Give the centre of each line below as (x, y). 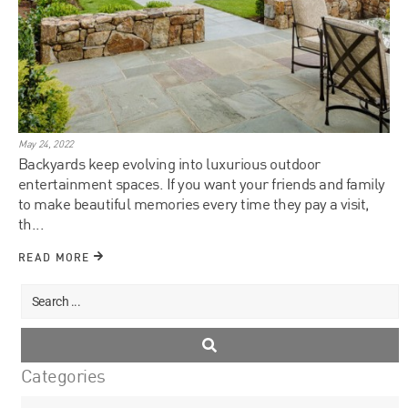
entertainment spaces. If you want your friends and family (202, 183)
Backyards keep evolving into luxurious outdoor (169, 163)
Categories (63, 375)
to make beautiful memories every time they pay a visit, (194, 203)
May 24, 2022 (46, 143)
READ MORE (56, 257)
